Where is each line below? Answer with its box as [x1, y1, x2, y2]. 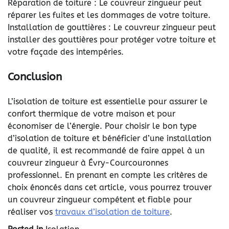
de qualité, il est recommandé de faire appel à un [8, 145, 204, 155]
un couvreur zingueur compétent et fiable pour [8, 194, 192, 204]
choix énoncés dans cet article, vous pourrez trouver [8, 182, 212, 192]
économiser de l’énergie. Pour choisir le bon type [8, 121, 197, 131]
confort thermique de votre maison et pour [8, 108, 175, 119]
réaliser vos [8, 207, 55, 217]
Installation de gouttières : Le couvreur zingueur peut [8, 22, 216, 33]
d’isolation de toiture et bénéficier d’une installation [8, 133, 211, 143]
